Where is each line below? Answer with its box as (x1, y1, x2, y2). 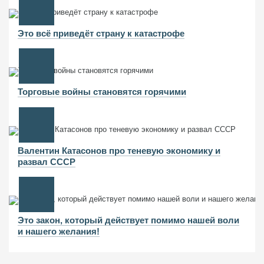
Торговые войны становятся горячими (18, 87, 186, 97)
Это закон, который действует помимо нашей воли (18, 214, 239, 225)
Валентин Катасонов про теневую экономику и (18, 145, 220, 156)
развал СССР (18, 156, 75, 167)
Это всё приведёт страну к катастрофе (18, 28, 184, 39)
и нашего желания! (18, 226, 100, 236)
